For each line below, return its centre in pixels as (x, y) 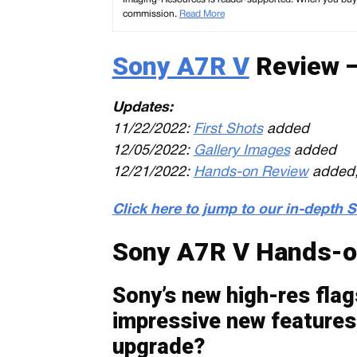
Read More (202, 14)
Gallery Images (241, 151)
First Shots (228, 129)
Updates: (142, 108)
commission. (151, 14)
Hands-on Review (251, 173)
